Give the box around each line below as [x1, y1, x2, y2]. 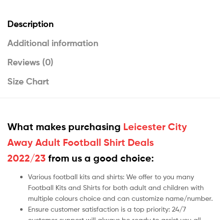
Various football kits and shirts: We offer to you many [28, 172, 194, 181]
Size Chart [7, 76, 49, 87]
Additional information [7, 37, 98, 49]
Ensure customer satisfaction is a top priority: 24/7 [28, 205, 186, 214]
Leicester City [123, 121, 187, 133]
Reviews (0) [7, 56, 54, 68]
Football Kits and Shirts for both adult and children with [28, 183, 204, 192]
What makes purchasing [7, 121, 123, 133]
